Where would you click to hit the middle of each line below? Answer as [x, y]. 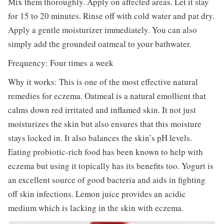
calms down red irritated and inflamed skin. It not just [102, 109]
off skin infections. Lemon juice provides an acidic [97, 193]
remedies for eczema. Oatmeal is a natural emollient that [107, 95]
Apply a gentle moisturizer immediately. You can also [102, 29]
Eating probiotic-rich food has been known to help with [105, 151]
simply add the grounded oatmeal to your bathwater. [99, 43]
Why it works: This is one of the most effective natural [103, 81]
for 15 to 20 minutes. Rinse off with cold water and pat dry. [111, 15]
